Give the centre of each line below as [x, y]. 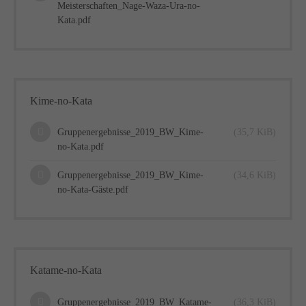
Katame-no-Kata [66, 270]
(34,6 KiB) [255, 176]
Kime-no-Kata [61, 101]
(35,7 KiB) [255, 133]
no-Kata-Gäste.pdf [93, 190]
